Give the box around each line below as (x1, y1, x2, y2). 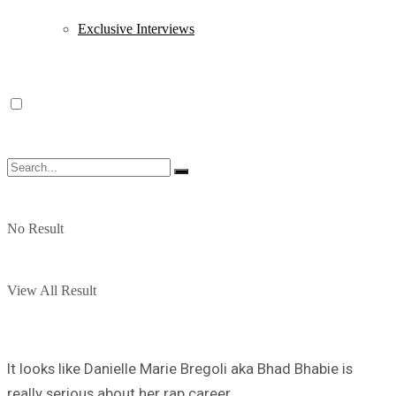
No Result (7, 221, 64, 236)
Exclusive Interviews (78, 21, 194, 36)
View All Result (7, 283, 96, 298)
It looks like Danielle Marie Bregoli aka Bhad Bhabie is (7, 359, 353, 377)
